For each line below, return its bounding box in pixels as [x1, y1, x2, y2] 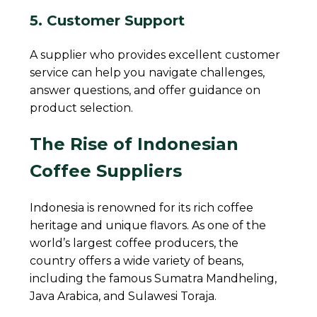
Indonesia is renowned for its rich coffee [30, 200, 254, 214]
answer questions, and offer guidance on [30, 83, 261, 97]
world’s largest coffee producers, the [30, 236, 239, 250]
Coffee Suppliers [30, 160, 183, 181]
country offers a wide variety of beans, [30, 253, 244, 267]
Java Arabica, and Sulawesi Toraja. [30, 289, 217, 303]
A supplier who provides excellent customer [30, 47, 281, 62]
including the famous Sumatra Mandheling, [30, 271, 277, 285]
